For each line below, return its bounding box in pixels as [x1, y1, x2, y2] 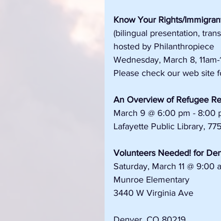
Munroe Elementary [113, 174, 192, 184]
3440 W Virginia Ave [113, 187, 196, 198]
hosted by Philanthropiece [113, 41, 214, 51]
